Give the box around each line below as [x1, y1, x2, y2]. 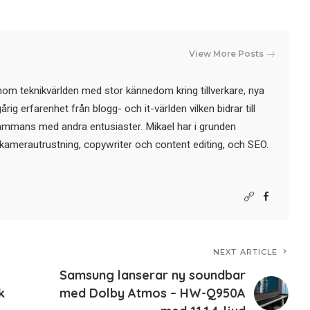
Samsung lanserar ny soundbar [60, 267, 246, 284]
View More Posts [189, 48, 264, 60]
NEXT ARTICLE [213, 247, 278, 257]
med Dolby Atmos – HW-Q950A [60, 285, 246, 302]
